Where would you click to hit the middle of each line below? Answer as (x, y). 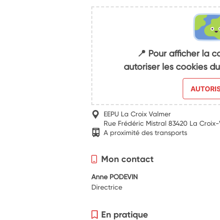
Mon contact (128, 159)
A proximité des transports (146, 132)
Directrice (107, 187)
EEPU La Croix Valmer (137, 114)
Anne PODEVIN (115, 176)
